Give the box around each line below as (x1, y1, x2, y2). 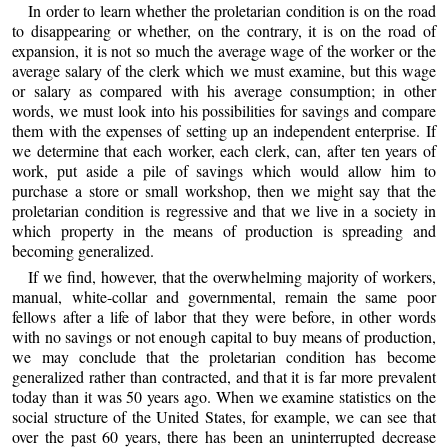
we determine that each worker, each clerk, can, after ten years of (12, 140, 436, 162)
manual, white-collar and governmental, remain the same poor (12, 285, 436, 307)
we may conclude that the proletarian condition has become (12, 345, 436, 367)
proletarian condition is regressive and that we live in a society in (12, 200, 436, 222)
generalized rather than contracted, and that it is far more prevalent (12, 365, 436, 387)
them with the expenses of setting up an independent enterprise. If (12, 120, 436, 142)
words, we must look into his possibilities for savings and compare (12, 100, 436, 122)
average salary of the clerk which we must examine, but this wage (12, 60, 436, 82)
